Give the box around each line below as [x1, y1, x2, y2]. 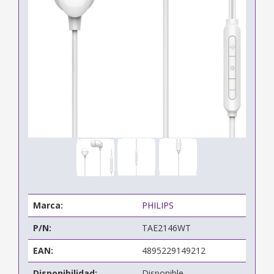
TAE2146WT [142, 221, 191, 234]
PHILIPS [142, 199, 174, 211]
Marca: [33, 199, 63, 211]
